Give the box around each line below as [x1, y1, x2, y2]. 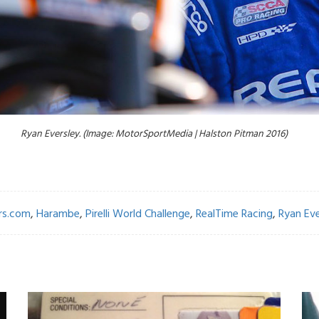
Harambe [36, 205, 80, 224]
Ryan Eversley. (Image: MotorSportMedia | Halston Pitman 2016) [21, 125, 288, 142]
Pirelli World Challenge [85, 205, 190, 224]
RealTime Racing [196, 205, 273, 224]
